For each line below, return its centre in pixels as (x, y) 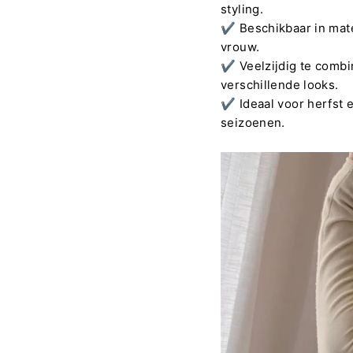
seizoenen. (253, 122)
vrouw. (240, 46)
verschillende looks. (280, 84)
